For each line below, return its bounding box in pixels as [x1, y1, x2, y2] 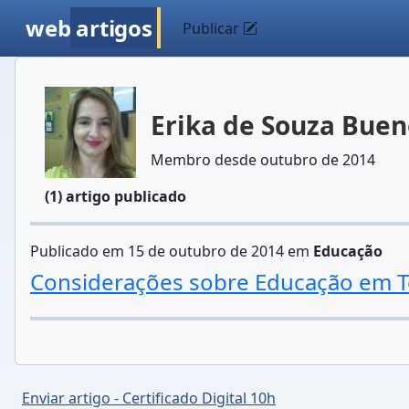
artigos [76, 13, 152, 43]
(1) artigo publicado [45, 186, 186, 206]
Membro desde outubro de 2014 [151, 150, 375, 170]
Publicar [183, 18, 244, 38]
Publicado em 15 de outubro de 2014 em [30, 241, 313, 261]
